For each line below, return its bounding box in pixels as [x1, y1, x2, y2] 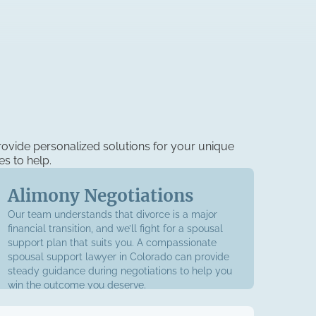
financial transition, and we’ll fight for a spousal [7, 223, 223, 234]
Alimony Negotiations [7, 185, 193, 207]
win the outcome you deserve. [7, 279, 146, 291]
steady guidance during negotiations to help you [7, 265, 232, 276]
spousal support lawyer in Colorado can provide [7, 251, 229, 262]
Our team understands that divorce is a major [7, 209, 217, 220]
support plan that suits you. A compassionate [7, 237, 217, 248]
